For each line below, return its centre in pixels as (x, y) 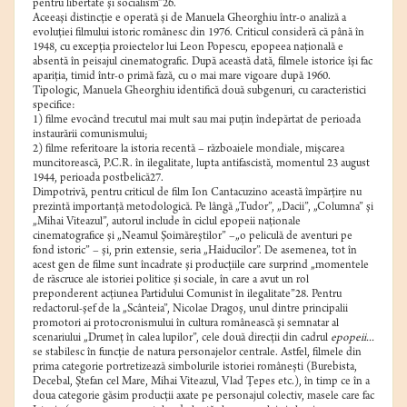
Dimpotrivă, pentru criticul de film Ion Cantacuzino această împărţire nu (197, 194)
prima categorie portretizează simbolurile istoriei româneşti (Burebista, (195, 368)
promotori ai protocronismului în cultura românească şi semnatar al (186, 324)
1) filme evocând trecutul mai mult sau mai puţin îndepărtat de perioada (197, 121)
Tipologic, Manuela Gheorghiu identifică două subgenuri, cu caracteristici (199, 92)
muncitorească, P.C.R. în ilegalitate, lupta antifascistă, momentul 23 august (201, 164)
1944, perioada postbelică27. (98, 179)
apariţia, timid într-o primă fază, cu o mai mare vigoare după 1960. (182, 77)
